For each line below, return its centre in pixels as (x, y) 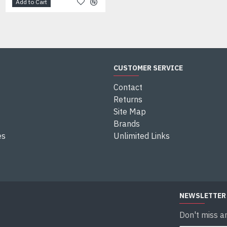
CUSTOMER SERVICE (148, 68)
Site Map (130, 111)
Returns (128, 99)
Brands (127, 124)
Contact (128, 87)
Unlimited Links (142, 136)
